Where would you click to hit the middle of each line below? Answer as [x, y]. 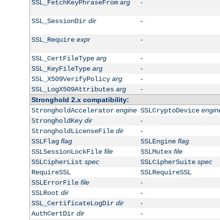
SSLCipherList [57, 162]
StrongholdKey [57, 121]
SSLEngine [158, 142]
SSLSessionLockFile [67, 152]
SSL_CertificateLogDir [72, 204]
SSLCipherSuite [168, 162]
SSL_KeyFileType [61, 69]
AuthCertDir [53, 214]
